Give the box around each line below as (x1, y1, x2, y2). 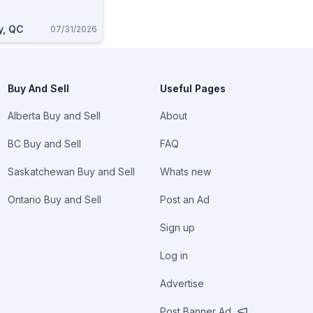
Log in (160, 249, 189, 261)
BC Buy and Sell (7, 138, 81, 150)
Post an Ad (160, 194, 210, 205)
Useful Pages (160, 82, 226, 94)
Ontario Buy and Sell (7, 194, 101, 205)
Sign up (160, 221, 196, 233)
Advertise (160, 277, 205, 289)
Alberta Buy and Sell (7, 110, 101, 122)
